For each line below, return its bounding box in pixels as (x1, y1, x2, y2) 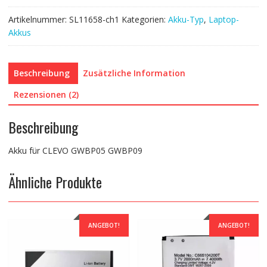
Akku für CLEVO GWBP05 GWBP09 (8, 144, 142, 156)
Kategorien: (121, 14, 168, 26)
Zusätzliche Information (82, 67, 185, 79)
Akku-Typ (167, 14, 204, 26)
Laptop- (208, 14, 239, 26)
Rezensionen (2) (13, 89, 79, 101)
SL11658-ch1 (69, 14, 119, 26)
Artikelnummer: (8, 14, 69, 26)
